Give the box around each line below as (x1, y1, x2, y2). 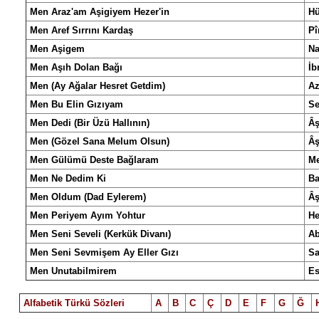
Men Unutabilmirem (30, 266, 117, 276)
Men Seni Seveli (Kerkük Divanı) (30, 229, 171, 239)
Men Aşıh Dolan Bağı (30, 62, 122, 73)
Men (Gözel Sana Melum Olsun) (30, 136, 169, 147)
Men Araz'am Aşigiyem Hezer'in (30, 6, 169, 17)
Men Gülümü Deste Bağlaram (30, 155, 159, 165)
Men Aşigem (30, 43, 85, 54)
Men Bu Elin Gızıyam (30, 99, 123, 110)
